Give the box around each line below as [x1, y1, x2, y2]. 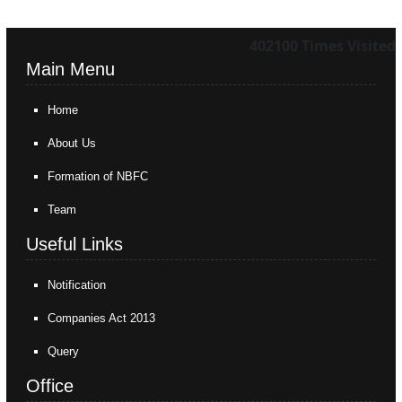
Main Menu [26, 59, 116, 79]
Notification [48, 278, 107, 292]
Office [26, 376, 74, 396]
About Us [48, 136, 97, 150]
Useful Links [26, 234, 124, 254]
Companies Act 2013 [48, 311, 156, 325]
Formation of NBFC [48, 170, 149, 183]
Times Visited [301, 36, 396, 56]
